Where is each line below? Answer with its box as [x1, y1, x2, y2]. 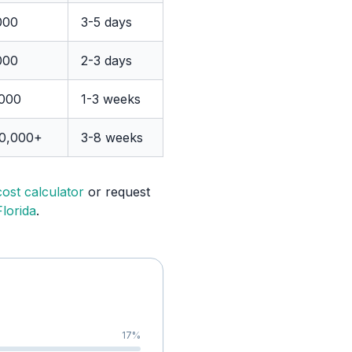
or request [88, 184, 150, 200]
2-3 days [81, 53, 132, 68]
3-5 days [81, 14, 132, 30]
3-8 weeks [81, 130, 143, 145]
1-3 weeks [81, 91, 141, 107]
